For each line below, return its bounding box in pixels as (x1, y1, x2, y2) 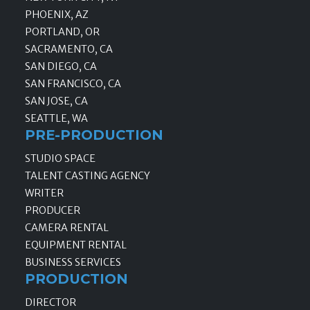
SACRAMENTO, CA (25, 43, 113, 56)
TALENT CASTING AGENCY (25, 170, 150, 183)
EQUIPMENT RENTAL (25, 239, 127, 252)
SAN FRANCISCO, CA (25, 77, 121, 91)
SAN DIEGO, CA (25, 60, 97, 73)
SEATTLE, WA (25, 112, 88, 125)
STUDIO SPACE (25, 152, 95, 165)
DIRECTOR (25, 295, 76, 309)
